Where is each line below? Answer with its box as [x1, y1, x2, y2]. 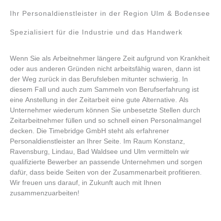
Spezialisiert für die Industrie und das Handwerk [10, 29, 183, 37]
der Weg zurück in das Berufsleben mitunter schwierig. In [10, 75, 188, 83]
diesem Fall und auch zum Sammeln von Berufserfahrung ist [10, 85, 199, 93]
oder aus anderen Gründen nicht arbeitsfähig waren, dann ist [10, 65, 200, 73]
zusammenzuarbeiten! [10, 189, 79, 197]
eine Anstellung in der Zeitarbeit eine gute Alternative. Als [10, 96, 188, 104]
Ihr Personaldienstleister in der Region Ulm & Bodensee [10, 10, 210, 18]
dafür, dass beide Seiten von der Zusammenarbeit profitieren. [10, 168, 202, 176]
